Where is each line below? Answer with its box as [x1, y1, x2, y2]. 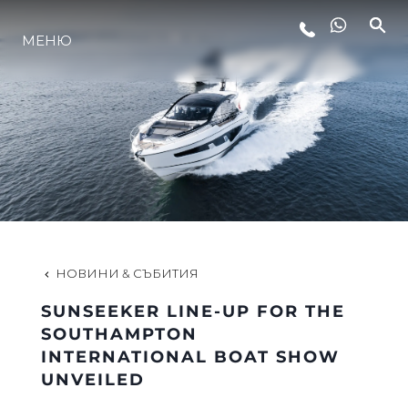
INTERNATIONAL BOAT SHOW [40, 346, 340, 367]
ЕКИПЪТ [155, 253, 253, 275]
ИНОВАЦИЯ [134, 120, 274, 142]
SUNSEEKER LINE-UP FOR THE [40, 301, 345, 321]
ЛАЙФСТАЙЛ [128, 54, 280, 76]
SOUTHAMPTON [40, 323, 198, 344]
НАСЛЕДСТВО [121, 320, 287, 342]
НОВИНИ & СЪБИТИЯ [55, 265, 199, 280]
